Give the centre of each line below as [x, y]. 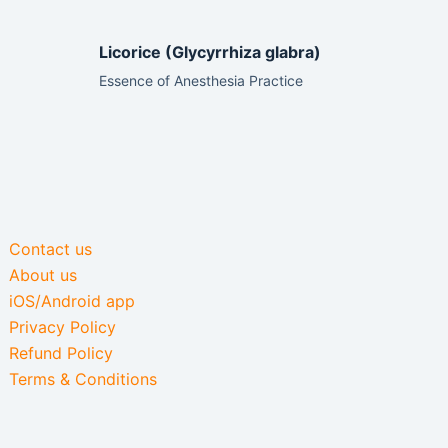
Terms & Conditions [83, 379]
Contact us [51, 249]
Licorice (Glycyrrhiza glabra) [209, 51]
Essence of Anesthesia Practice [200, 80]
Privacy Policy [63, 327]
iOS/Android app [72, 301]
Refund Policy [61, 353]
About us [43, 275]
